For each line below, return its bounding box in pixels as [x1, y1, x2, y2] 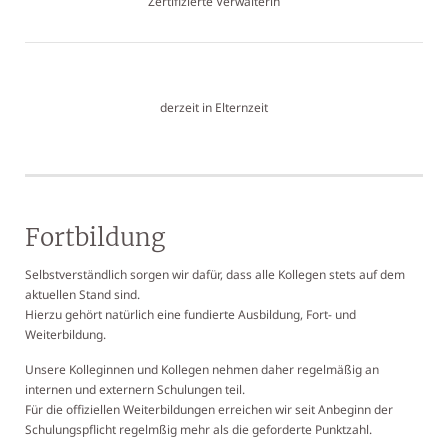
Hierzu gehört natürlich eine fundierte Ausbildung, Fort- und [25, 306, 356, 323]
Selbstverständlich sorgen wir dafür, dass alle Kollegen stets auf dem [25, 266, 405, 283]
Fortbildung [25, 222, 165, 253]
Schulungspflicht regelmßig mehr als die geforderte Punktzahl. [25, 421, 372, 438]
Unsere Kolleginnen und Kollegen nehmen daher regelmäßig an [25, 361, 379, 378]
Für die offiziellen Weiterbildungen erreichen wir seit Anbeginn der [25, 401, 393, 418]
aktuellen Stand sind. [25, 286, 140, 303]
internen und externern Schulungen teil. [25, 381, 245, 398]
